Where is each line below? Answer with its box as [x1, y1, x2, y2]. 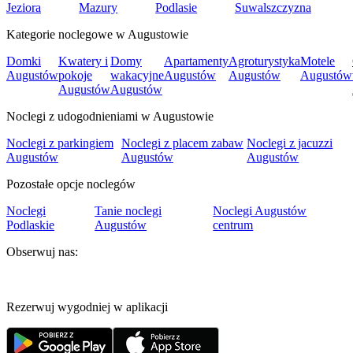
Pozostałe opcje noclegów [6, 177, 136, 191]
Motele [300, 54, 335, 69]
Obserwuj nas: [6, 245, 78, 259]
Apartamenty [164, 54, 229, 69]
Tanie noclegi [95, 204, 162, 218]
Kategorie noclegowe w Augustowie [6, 28, 188, 42]
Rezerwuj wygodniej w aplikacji [6, 300, 168, 314]
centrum [213, 218, 254, 232]
